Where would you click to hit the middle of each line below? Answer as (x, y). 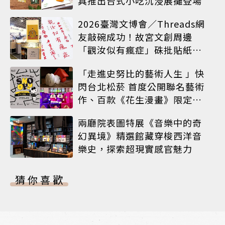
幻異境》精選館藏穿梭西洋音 (140, 136)
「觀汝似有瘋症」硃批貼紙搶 (140, 50)
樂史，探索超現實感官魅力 (135, 149)
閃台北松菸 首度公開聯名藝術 (141, 86)
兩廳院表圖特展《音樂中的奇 (140, 123)
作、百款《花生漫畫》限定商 (140, 99)
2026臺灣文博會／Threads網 (141, 24)
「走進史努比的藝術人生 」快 (141, 73)
